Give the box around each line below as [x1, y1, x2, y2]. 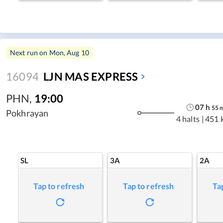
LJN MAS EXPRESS [43, 69, 138, 83]
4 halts [176, 114, 200, 124]
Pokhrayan [6, 107, 49, 118]
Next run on [10, 48, 49, 57]
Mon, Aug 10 [49, 48, 90, 57]
